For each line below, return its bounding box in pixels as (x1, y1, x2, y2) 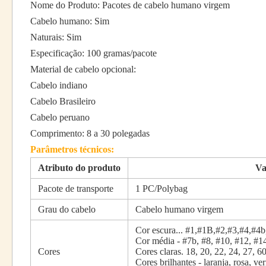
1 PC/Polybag (135, 183, 188, 194)
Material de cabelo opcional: (30, 64, 136, 74)
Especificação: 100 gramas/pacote (30, 48, 157, 58)
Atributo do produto (38, 163, 121, 173)
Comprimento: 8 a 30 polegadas (30, 128, 150, 138)
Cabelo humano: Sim (30, 16, 109, 26)
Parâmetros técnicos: (30, 144, 114, 154)
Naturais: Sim (30, 32, 81, 42)
